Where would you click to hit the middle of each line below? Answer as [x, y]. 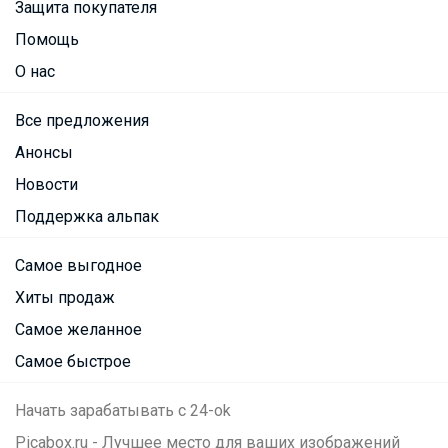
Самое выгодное [78, 266]
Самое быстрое [73, 362]
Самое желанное [78, 330]
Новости [46, 185]
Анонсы [44, 153]
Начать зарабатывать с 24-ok [123, 411]
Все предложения [82, 121]
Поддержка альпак [87, 217]
